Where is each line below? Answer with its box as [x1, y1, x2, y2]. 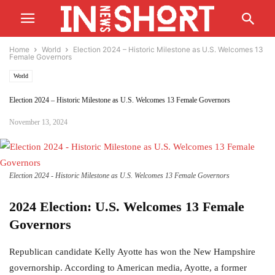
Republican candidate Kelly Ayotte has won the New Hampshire [9, 247, 255, 257]
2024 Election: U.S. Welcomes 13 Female [9, 199, 244, 214]
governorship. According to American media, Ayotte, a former [9, 263, 247, 273]
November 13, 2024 [9, 118, 68, 126]
